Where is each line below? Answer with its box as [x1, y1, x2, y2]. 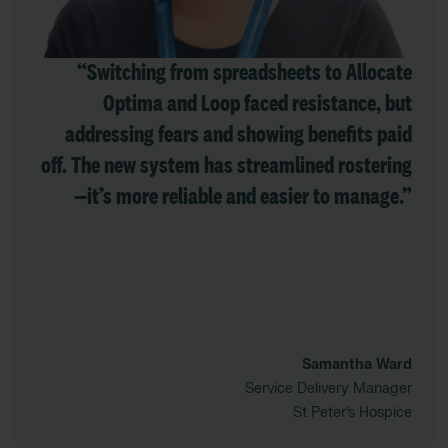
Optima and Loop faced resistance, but [103, 91, 412, 116]
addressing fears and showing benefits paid [65, 122, 412, 147]
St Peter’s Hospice [293, 404, 412, 422]
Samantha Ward [302, 356, 412, 374]
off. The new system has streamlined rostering [41, 153, 412, 178]
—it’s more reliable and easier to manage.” [74, 184, 412, 209]
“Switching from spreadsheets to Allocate [77, 60, 412, 85]
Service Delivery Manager [245, 380, 412, 398]
